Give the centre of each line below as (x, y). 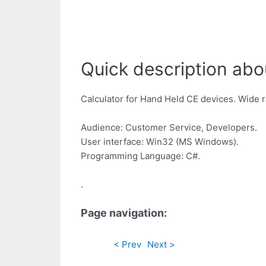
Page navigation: (124, 213)
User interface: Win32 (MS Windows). (160, 142)
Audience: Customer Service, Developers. (169, 128)
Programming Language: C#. (140, 156)
